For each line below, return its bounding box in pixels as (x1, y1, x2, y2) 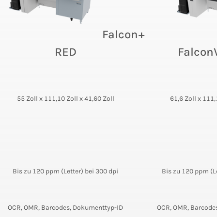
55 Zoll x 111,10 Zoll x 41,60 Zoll (16, 94, 114, 103)
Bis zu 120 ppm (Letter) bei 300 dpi (13, 167, 118, 176)
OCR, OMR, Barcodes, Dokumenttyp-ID (8, 203, 123, 212)
